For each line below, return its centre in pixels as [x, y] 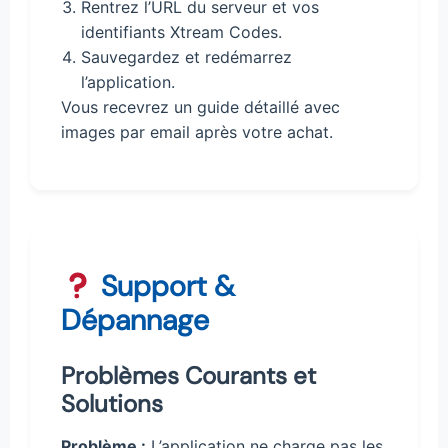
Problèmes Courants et [188, 376]
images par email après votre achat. [197, 132]
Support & [164, 286]
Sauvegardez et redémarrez [186, 57]
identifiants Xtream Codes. [181, 32]
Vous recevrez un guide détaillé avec [200, 107]
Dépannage [135, 320]
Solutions [112, 404]
